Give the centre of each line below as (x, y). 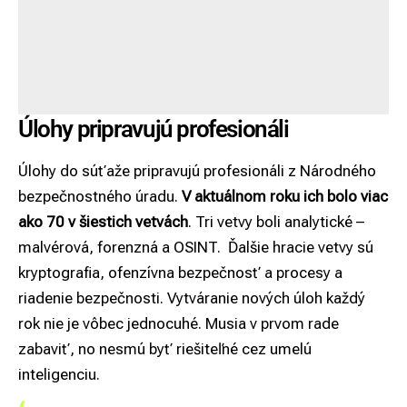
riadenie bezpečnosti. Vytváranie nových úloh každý (192, 298)
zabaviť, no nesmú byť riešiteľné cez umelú (165, 348)
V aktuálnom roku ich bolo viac (285, 196)
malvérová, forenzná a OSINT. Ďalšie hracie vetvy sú (196, 247)
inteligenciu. (59, 374)
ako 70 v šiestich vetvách (103, 221)
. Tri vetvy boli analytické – (276, 221)
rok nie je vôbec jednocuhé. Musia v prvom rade (179, 323)
